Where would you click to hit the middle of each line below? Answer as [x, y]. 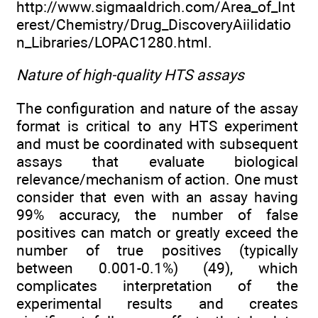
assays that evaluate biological [157, 161]
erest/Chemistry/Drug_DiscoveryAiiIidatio [154, 24]
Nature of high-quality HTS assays [130, 75]
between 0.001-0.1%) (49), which [157, 268]
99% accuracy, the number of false [157, 214]
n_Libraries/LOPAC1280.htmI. [114, 42]
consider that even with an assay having [157, 197]
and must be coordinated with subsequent [157, 143]
